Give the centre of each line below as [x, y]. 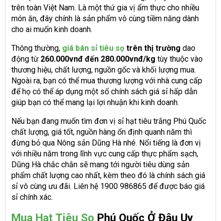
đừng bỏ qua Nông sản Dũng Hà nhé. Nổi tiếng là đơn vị [106, 143]
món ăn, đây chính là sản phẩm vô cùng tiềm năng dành [105, 19]
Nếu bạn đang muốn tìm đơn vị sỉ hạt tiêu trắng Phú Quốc [109, 121]
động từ [25, 59]
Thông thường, [37, 48]
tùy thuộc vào [179, 59]
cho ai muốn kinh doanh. [52, 30]
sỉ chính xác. [32, 197]
